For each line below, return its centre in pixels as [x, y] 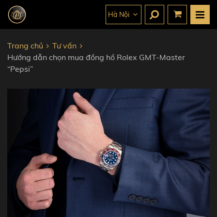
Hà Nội [118, 14]
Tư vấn [64, 46]
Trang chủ [25, 46]
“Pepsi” [20, 69]
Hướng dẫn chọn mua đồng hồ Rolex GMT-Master [96, 57]
